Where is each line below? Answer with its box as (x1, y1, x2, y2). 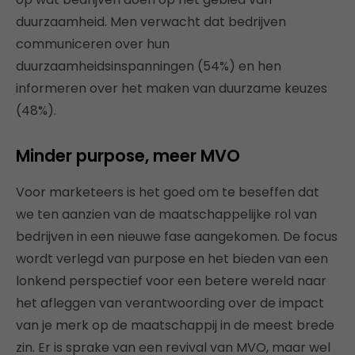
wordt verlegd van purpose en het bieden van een (16, 249, 328, 268)
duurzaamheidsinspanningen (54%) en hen (16, 56, 281, 75)
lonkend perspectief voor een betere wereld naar (16, 271, 326, 290)
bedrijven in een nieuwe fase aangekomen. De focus (16, 227, 338, 246)
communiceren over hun (16, 34, 170, 53)
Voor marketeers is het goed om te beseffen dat (16, 182, 319, 201)
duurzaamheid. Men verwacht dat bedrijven (16, 12, 286, 31)
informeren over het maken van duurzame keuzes (16, 78, 327, 97)
